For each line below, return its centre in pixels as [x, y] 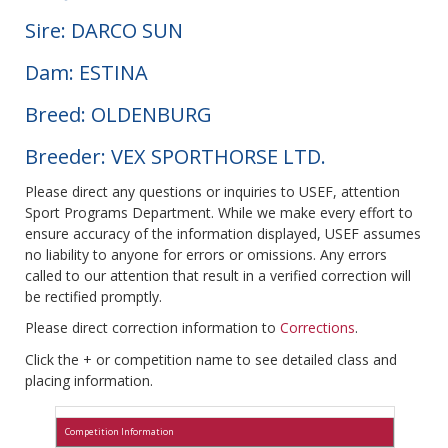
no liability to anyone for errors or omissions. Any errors [206, 255]
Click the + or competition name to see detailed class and [211, 360]
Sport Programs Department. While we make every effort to [219, 213]
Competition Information [119, 432]
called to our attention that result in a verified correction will [218, 276]
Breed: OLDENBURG [118, 115]
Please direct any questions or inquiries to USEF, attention [212, 192]
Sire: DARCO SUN [104, 31]
